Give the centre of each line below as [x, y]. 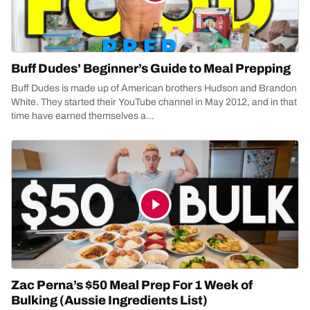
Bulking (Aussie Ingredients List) [109, 300]
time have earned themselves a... [83, 116]
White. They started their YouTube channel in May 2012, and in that [154, 102]
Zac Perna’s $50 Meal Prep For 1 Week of [132, 285]
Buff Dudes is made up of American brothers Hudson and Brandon [154, 88]
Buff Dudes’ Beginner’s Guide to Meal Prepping [151, 69]
